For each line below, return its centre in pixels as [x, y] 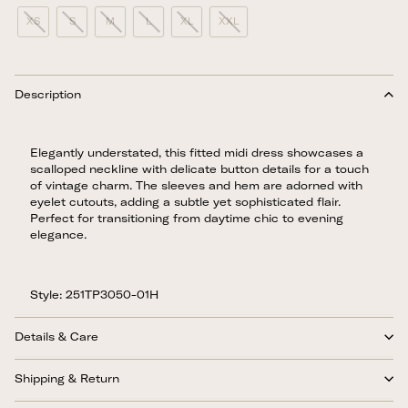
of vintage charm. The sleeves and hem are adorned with [196, 185]
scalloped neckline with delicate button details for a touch [199, 169]
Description [48, 94]
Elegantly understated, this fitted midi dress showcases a [197, 153]
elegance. [58, 235]
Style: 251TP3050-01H [94, 295]
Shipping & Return [67, 378]
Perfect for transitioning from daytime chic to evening [187, 218]
